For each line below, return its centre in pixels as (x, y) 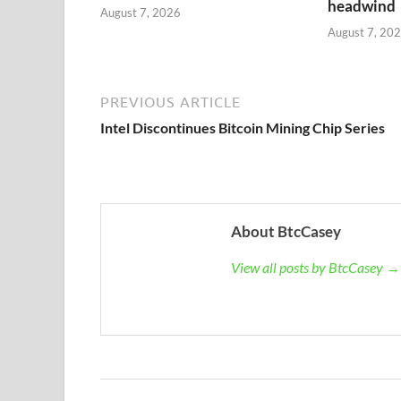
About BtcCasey (286, 231)
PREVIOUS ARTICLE (171, 102)
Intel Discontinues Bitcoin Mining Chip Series (243, 127)
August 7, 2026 (141, 12)
